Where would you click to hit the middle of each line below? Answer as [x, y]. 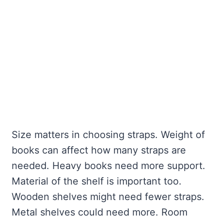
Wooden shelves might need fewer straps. [108, 197]
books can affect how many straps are [99, 150]
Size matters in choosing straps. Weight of [108, 135]
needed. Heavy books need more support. [108, 166]
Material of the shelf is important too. [97, 181]
